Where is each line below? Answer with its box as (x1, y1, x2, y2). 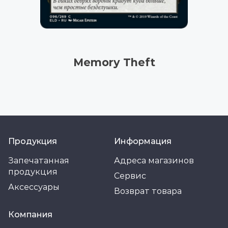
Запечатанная (8, 156, 69, 166)
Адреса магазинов (114, 156, 194, 166)
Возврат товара (114, 186, 182, 196)
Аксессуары (8, 182, 60, 192)
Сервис (114, 171, 146, 181)
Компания (8, 210, 52, 220)
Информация (114, 136, 172, 147)
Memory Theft (73, 56, 155, 69)
